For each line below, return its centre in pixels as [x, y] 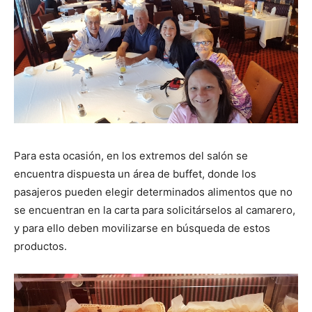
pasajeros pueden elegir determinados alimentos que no [153, 192]
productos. [40, 247]
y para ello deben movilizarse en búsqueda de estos [142, 228]
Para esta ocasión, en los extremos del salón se [131, 156]
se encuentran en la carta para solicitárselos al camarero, [155, 210]
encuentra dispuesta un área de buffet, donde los [135, 174]
